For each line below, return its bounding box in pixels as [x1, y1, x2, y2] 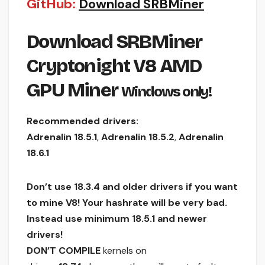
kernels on [101, 244, 147, 257]
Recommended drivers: [27, 114, 138, 127]
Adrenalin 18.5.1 [27, 130, 97, 143]
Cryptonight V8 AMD [27, 54, 202, 77]
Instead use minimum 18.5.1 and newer [27, 212, 207, 225]
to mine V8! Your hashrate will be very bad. [27, 196, 227, 209]
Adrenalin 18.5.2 [101, 130, 174, 143]
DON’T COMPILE [27, 244, 101, 257]
